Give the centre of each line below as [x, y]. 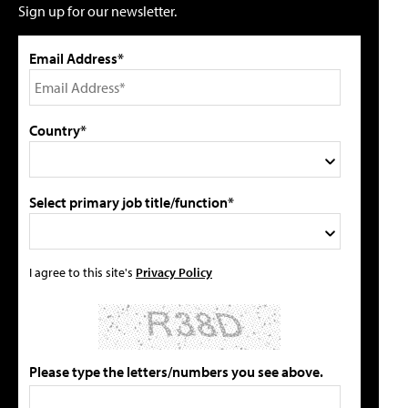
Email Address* [76, 58]
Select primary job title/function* [132, 202]
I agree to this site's [82, 271]
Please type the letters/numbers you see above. [176, 371]
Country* [58, 130]
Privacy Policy [174, 271]
